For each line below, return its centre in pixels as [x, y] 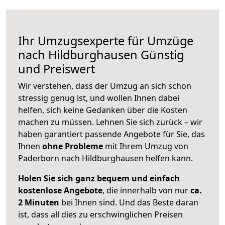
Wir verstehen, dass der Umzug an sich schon [105, 86]
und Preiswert [57, 69]
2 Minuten [39, 203]
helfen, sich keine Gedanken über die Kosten [103, 110]
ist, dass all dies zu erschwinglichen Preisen [100, 215]
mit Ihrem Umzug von [146, 146]
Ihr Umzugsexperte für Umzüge [106, 41]
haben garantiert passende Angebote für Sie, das [111, 134]
